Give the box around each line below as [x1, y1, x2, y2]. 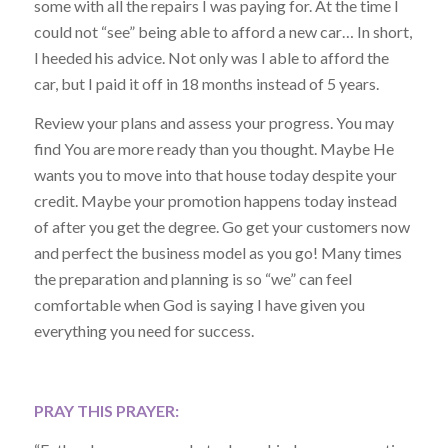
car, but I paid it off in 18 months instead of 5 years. [33, 73, 379, 93]
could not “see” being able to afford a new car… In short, [33, 21, 412, 41]
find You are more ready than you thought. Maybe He [33, 139, 394, 159]
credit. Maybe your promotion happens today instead [33, 191, 397, 211]
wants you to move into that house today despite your [33, 165, 397, 185]
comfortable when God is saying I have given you [33, 295, 365, 315]
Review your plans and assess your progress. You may [33, 113, 394, 133]
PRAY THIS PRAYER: [33, 400, 179, 420]
